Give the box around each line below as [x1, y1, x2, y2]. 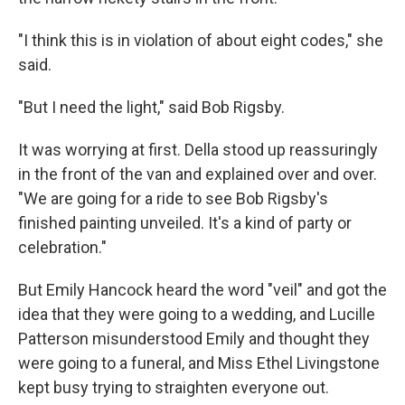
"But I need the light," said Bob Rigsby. [18, 98, 285, 118]
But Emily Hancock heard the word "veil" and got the [18, 280, 387, 300]
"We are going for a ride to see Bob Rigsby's [18, 189, 328, 209]
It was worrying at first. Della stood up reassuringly [18, 140, 378, 160]
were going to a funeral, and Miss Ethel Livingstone [18, 353, 380, 373]
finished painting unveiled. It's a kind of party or [18, 213, 352, 233]
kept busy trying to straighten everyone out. [18, 378, 329, 398]
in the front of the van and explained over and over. [18, 165, 377, 184]
